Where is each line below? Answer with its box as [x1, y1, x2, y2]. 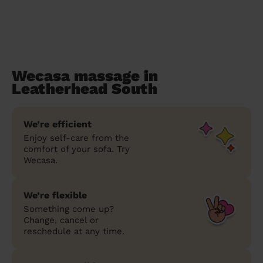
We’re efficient [23, 118, 92, 130]
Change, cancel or [23, 214, 99, 225]
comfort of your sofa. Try [23, 143, 130, 154]
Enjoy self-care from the [23, 132, 129, 143]
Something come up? [23, 203, 114, 214]
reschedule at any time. [23, 225, 124, 237]
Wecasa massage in [12, 66, 158, 85]
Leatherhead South [12, 79, 157, 97]
